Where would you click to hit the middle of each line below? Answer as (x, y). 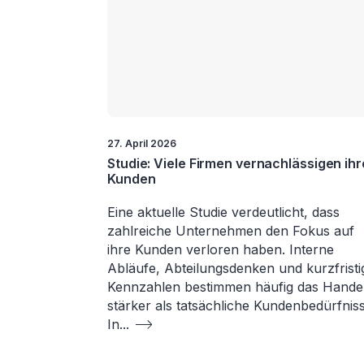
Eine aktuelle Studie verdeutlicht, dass (223, 212)
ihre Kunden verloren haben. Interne (221, 249)
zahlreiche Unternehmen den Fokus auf (231, 230)
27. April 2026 (142, 143)
